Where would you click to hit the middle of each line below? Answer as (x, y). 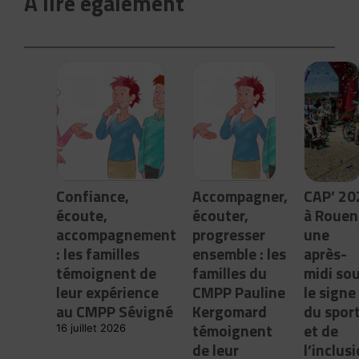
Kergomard (230, 311)
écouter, (221, 215)
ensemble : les (240, 253)
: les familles (98, 253)
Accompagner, (240, 196)
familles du (230, 272)
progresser (229, 234)
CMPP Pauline (239, 292)
